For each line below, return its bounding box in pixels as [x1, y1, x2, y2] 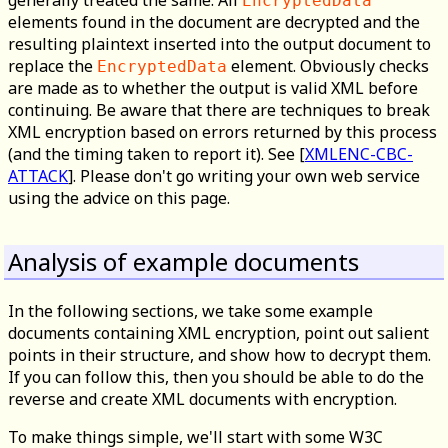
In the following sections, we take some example [8, 300, 373, 322]
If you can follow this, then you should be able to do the [8, 366, 424, 388]
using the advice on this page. [8, 187, 230, 210]
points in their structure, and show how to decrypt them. [8, 344, 431, 366]
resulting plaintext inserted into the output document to [8, 33, 431, 56]
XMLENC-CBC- [305, 143, 413, 166]
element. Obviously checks [227, 55, 429, 78]
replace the [8, 55, 97, 78]
